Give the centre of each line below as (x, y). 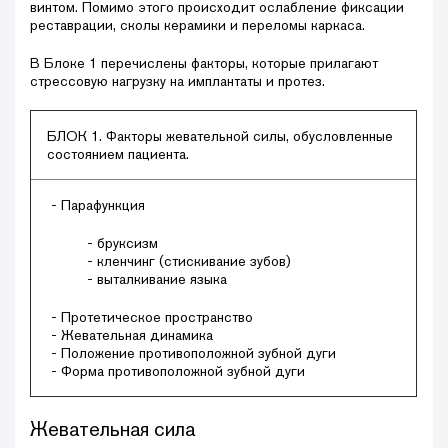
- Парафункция (96, 204)
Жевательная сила (112, 428)
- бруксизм (122, 242)
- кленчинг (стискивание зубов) (189, 260)
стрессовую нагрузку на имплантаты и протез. (177, 80)
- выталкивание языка (157, 278)
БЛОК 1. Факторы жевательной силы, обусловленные (220, 135)
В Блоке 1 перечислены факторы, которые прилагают (204, 62)
